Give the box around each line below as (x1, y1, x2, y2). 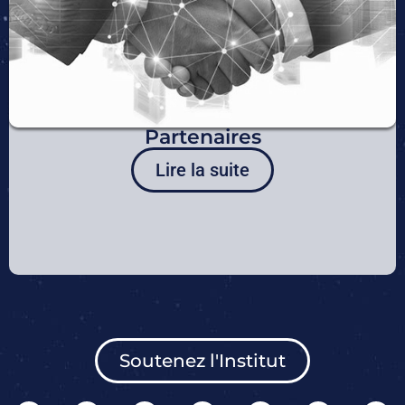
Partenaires (144, 125, 261, 150)
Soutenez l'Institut (119, 350, 286, 372)
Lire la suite (155, 159, 250, 182)
